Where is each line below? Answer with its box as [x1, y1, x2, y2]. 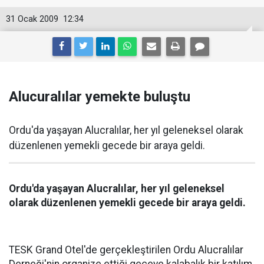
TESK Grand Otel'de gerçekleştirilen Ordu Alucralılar [9, 244, 243, 256]
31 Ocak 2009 [6, 14, 58, 24]
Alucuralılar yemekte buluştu [9, 88, 190, 105]
